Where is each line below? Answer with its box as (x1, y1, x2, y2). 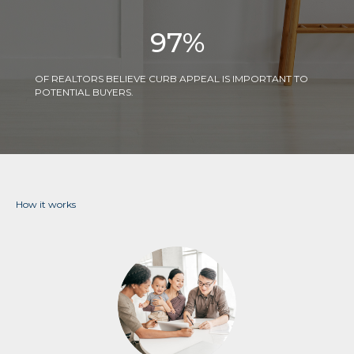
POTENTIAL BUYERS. (35, 86, 134, 99)
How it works (16, 198, 76, 211)
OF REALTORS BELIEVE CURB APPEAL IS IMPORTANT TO (35, 73, 308, 85)
